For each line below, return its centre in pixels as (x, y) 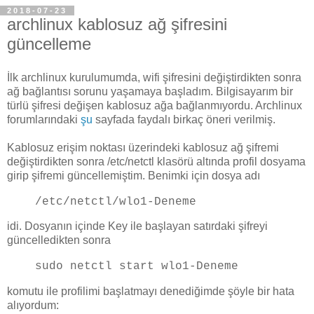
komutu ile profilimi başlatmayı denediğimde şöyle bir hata (151, 292)
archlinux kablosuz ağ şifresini (117, 24)
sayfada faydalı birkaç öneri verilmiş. (184, 119)
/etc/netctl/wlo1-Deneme (116, 202)
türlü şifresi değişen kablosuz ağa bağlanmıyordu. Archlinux (155, 105)
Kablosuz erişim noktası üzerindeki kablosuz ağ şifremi (143, 147)
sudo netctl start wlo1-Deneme (137, 267)
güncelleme (49, 44)
